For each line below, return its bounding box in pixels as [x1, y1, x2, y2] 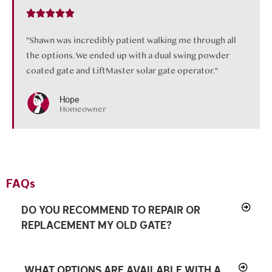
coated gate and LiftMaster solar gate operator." [26, 66, 218, 76]
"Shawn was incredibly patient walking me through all [26, 35, 236, 46]
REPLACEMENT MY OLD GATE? [21, 218, 172, 232]
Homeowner [59, 104, 106, 114]
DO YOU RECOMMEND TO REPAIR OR [21, 203, 200, 217]
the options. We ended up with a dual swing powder [26, 50, 229, 61]
